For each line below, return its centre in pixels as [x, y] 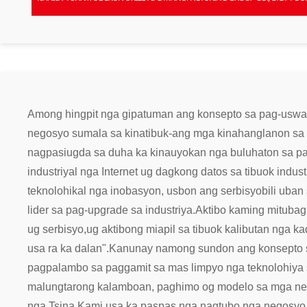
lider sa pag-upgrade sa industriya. [111, 210]
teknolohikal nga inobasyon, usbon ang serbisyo [145, 191]
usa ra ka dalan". [68, 248]
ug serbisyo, [57, 229]
